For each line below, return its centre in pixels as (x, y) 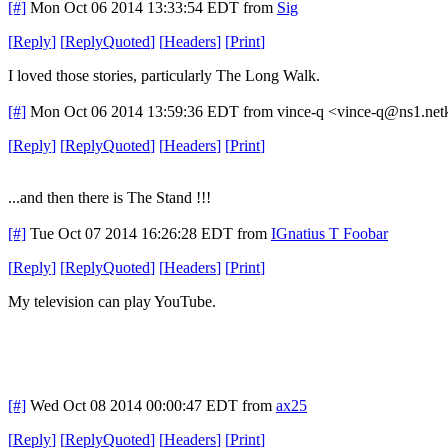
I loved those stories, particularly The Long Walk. (164, 75)
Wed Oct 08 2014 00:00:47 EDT (134, 405)
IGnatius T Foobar (329, 233)
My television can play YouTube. (112, 301)
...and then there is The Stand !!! (109, 197)
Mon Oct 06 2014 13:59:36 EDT (134, 111)
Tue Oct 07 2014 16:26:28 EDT (131, 233)
